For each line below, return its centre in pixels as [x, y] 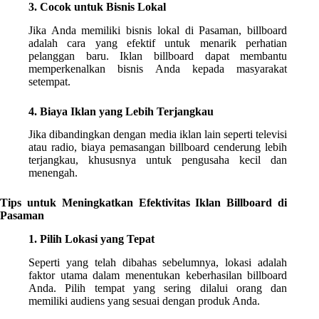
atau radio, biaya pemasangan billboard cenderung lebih [158, 147]
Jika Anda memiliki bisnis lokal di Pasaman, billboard [158, 30]
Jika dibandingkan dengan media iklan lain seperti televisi [158, 135]
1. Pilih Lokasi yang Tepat [91, 239]
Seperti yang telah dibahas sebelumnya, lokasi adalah [158, 262]
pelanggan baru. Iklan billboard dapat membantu [158, 56]
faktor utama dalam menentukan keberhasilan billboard [158, 275]
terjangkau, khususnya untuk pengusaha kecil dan [158, 160]
